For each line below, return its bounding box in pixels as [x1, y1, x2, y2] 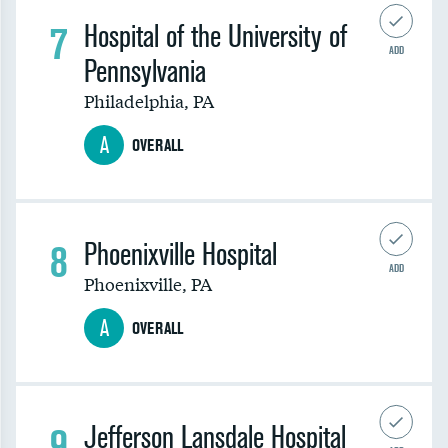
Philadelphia [84, 88, 184, 113]
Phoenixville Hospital [84, 236, 277, 273]
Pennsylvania [84, 53, 206, 90]
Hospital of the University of [84, 18, 347, 55]
